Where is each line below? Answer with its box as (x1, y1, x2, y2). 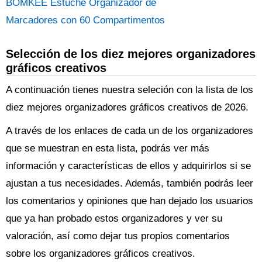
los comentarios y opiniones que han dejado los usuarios (6, 195, 253, 206)
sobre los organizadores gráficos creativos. (6, 248, 195, 259)
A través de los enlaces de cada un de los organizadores (6, 125, 253, 136)
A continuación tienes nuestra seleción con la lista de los (6, 84, 253, 95)
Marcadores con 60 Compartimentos (6, 15, 165, 26)
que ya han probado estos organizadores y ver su (6, 213, 222, 224)
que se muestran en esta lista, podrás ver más (6, 143, 209, 154)
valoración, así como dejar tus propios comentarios (6, 230, 230, 242)
